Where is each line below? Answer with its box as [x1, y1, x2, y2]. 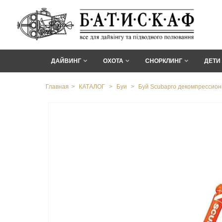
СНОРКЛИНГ [145, 57, 182, 64]
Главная [46, 83, 69, 90]
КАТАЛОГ [79, 83, 105, 90]
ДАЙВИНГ [51, 57, 81, 64]
